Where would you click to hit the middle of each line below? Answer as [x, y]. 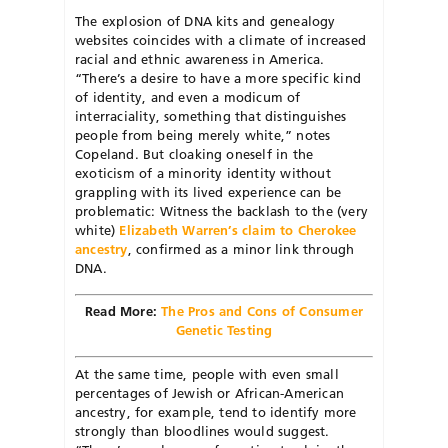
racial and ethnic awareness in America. [200, 58]
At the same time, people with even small [207, 373]
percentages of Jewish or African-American [209, 392]
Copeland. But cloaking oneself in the [194, 153]
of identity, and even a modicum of [188, 96]
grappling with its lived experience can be [208, 191]
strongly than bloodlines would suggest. [202, 430]
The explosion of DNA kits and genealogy [205, 20]
